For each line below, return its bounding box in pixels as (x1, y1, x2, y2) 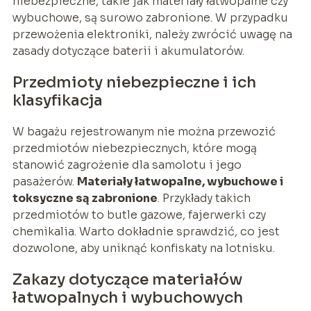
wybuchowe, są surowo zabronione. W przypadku (12, 10, 288, 26)
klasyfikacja (12, 91, 103, 110)
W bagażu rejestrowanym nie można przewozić (12, 124, 276, 140)
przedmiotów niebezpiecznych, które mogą (12, 141, 257, 156)
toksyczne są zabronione (12, 191, 158, 206)
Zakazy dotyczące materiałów (12, 270, 242, 289)
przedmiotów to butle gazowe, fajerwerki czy (12, 208, 266, 223)
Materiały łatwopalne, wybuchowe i (76, 174, 283, 190)
